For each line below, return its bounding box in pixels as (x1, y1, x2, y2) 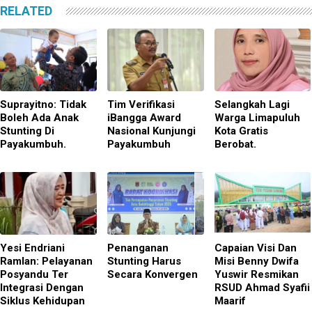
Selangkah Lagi (214, 97, 290, 111)
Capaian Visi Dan (214, 241, 297, 254)
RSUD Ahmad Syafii (214, 281, 310, 294)
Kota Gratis (214, 124, 268, 137)
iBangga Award (107, 111, 181, 124)
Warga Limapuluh (214, 111, 300, 124)
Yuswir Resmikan (214, 267, 299, 281)
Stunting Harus (107, 254, 181, 267)
